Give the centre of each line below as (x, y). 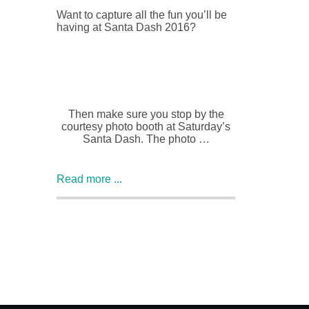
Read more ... (89, 179)
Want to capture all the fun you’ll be (142, 14)
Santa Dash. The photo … (146, 139)
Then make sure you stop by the (146, 114)
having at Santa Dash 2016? (126, 27)
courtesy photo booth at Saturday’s (146, 126)
